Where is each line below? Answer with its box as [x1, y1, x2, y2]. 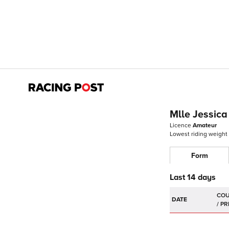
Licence [170, 122, 193, 129]
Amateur [193, 122, 217, 129]
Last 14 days [170, 172, 216, 182]
